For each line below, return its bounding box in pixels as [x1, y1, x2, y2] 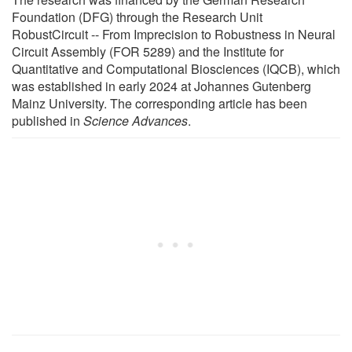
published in [12, 111, 83, 130]
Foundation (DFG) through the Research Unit [12, 7, 262, 26]
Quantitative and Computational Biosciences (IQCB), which [12, 59, 340, 78]
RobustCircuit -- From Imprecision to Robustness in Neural [12, 24, 335, 43]
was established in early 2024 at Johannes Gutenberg [12, 76, 311, 95]
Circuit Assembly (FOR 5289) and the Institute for [12, 42, 284, 60]
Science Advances [83, 111, 188, 130]
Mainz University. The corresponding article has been [12, 93, 307, 112]
